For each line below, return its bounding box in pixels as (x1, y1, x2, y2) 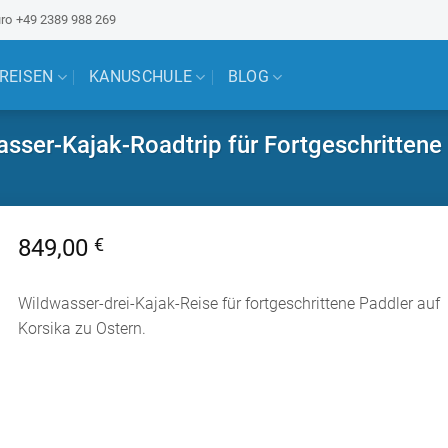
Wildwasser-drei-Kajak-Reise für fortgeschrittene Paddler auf (18, 294, 441, 314)
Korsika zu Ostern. (18, 319, 147, 339)
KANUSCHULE (89, 67, 193, 86)
